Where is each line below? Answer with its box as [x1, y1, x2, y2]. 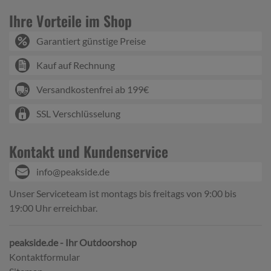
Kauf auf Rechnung [36, 59, 115, 71]
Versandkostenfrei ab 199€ [36, 83, 149, 95]
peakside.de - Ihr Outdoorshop [9, 236, 137, 248]
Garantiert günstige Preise [36, 34, 146, 47]
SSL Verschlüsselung [36, 107, 120, 119]
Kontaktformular [9, 250, 80, 263]
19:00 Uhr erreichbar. [9, 201, 97, 214]
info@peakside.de [36, 165, 109, 177]
